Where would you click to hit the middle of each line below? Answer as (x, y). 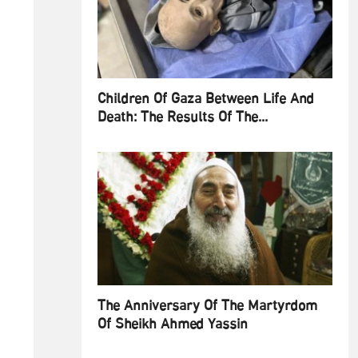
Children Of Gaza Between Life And (206, 100)
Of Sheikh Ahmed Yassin (173, 326)
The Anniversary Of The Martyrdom (207, 307)
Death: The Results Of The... (183, 119)
